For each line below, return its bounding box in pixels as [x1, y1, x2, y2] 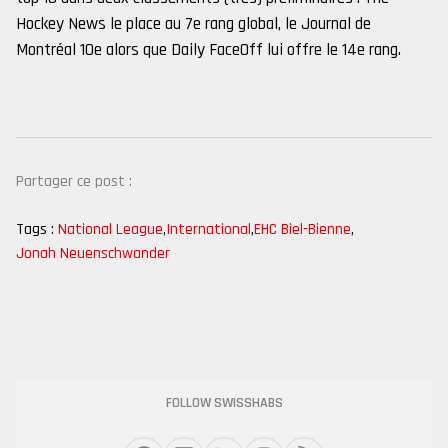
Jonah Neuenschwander [16, 243, 170, 264]
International [166, 219, 251, 240]
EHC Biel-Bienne [254, 219, 351, 240]
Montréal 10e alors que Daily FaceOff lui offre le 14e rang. [16, 39, 401, 61]
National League [58, 219, 163, 240]
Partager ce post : [16, 171, 132, 192]
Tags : [16, 219, 54, 240]
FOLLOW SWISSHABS [165, 394, 283, 412]
